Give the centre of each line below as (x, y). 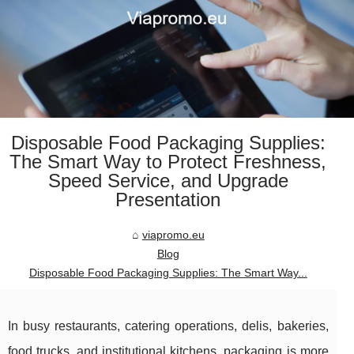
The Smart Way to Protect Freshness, (168, 162)
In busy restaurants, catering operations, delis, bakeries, (168, 326)
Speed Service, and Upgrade (168, 181)
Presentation (168, 200)
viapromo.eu (173, 235)
